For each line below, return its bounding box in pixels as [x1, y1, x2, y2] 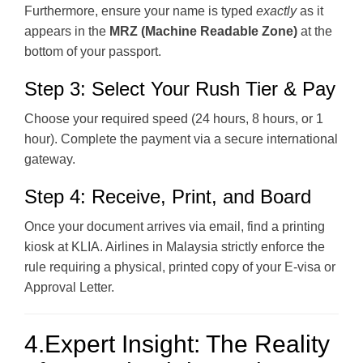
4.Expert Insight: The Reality [24, 330, 330, 357]
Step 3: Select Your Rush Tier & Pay [24, 77, 335, 100]
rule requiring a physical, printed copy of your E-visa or [24, 259, 335, 274]
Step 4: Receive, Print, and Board [24, 185, 311, 207]
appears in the [24, 23, 109, 38]
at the [297, 23, 332, 38]
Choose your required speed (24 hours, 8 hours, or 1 [24, 111, 323, 126]
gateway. [24, 152, 75, 166]
